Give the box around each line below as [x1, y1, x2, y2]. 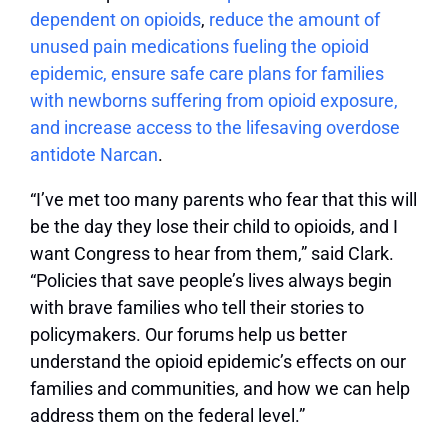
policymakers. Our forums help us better [30, 323, 347, 345]
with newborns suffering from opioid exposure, [30, 89, 398, 111]
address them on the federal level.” [30, 404, 305, 426]
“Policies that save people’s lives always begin [30, 269, 392, 291]
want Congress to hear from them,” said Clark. [30, 242, 394, 264]
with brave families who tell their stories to [30, 296, 364, 318]
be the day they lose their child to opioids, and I [30, 215, 398, 237]
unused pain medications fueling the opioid [30, 35, 369, 57]
